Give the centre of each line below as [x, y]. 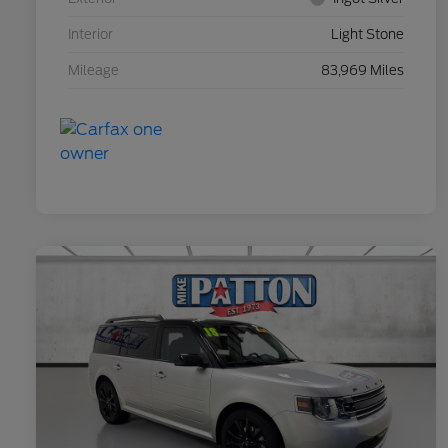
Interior [90, 34]
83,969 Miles [362, 70]
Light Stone [367, 34]
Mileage [93, 70]
